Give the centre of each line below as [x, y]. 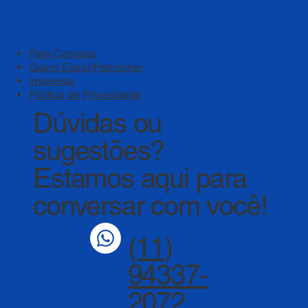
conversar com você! [150, 206]
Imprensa [52, 80]
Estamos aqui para [140, 178]
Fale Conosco [63, 53]
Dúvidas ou [98, 123]
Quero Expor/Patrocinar [86, 67]
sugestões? [99, 151]
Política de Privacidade [85, 94]
